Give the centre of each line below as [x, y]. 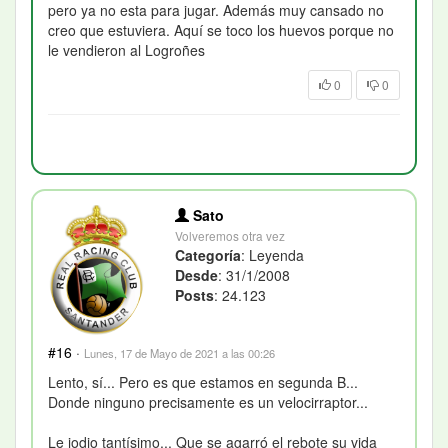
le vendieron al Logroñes [126, 50]
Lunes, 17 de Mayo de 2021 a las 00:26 [179, 352]
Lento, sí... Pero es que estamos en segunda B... [203, 381]
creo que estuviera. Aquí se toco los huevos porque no [221, 30]
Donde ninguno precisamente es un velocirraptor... [208, 401]
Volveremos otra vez [230, 236]
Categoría [208, 255]
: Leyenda [273, 255]
